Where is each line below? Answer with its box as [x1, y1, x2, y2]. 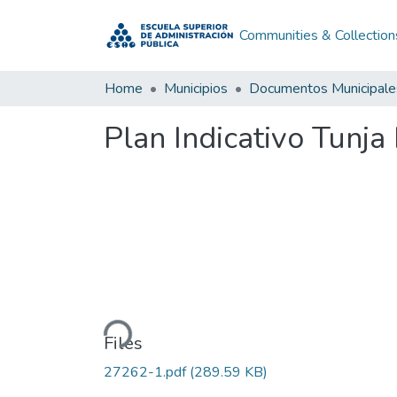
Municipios [164, 79, 228, 98]
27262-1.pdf [104, 362, 190, 382]
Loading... [74, 299, 133, 348]
